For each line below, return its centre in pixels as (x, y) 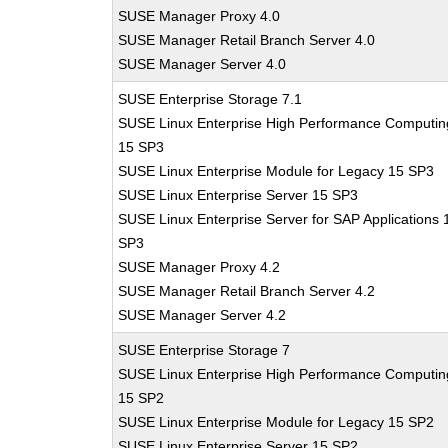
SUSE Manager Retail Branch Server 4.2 (247, 291)
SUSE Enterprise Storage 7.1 (210, 99)
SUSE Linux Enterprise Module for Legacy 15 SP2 (276, 422)
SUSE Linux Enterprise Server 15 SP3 (238, 195)
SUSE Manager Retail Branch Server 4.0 (247, 40)
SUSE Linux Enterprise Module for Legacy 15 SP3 (276, 171)
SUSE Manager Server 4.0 (202, 64)
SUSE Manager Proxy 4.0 (199, 16)
